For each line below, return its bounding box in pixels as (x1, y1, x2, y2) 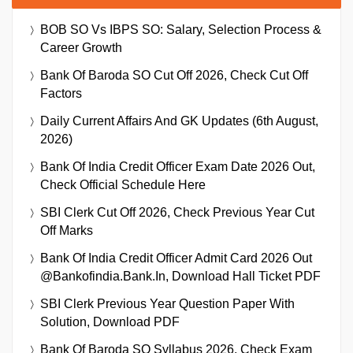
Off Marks (40, 224, 93, 238)
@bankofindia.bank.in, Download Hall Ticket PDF (40, 269, 321, 284)
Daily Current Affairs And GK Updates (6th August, (40, 114, 318, 128)
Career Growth (40, 41, 122, 55)
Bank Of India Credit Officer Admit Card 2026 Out (40, 251, 312, 266)
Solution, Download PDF (40, 315, 180, 329)
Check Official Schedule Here (40, 178, 206, 192)
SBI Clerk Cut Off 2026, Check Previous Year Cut (40, 206, 314, 220)
